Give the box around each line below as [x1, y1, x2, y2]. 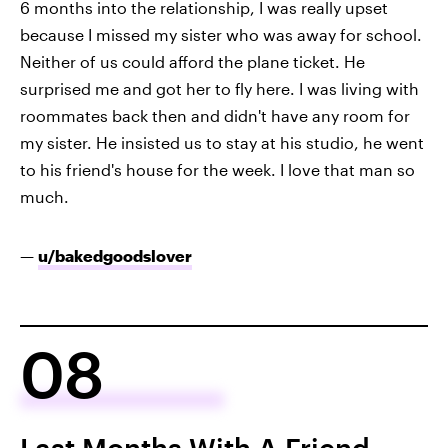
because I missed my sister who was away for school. [20, 25, 422, 45]
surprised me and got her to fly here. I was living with [20, 79, 419, 99]
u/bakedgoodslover [38, 246, 192, 266]
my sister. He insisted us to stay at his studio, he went [20, 133, 424, 153]
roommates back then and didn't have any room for [20, 106, 410, 126]
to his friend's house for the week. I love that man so [20, 160, 415, 180]
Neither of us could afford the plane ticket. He [20, 52, 365, 72]
